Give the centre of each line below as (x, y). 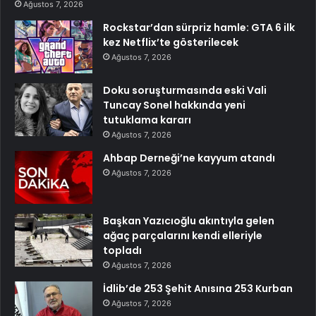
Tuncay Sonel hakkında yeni (174, 105)
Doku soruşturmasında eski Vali (185, 91)
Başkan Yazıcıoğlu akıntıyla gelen (189, 221)
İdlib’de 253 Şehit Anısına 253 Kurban (198, 289)
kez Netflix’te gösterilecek (171, 43)
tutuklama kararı (147, 120)
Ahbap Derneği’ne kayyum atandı (189, 158)
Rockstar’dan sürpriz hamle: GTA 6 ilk (199, 28)
